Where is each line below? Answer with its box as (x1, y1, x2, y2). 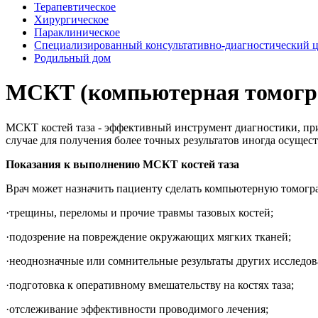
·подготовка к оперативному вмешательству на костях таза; (6, 278, 294, 291)
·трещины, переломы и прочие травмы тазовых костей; (6, 206, 273, 219)
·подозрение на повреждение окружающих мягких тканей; (6, 230, 291, 243)
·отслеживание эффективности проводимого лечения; (6, 302, 268, 315)
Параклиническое (34, 26, 120, 38)
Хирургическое (34, 13, 109, 26)
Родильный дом (34, 52, 111, 64)
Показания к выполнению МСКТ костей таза (6, 158, 239, 170)
